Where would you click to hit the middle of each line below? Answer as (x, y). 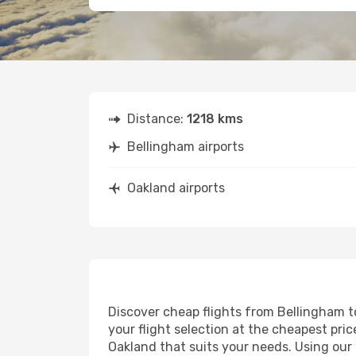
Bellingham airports (186, 147)
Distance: (157, 119)
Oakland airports (176, 188)
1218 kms (215, 119)
